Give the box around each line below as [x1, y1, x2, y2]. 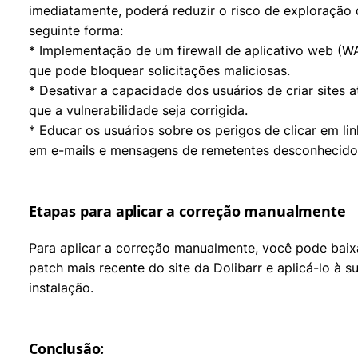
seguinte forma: [29, 22, 123, 38]
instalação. [29, 280, 93, 296]
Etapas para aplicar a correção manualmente [29, 201, 346, 221]
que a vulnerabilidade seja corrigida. [29, 102, 248, 118]
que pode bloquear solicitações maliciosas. [29, 62, 290, 78]
